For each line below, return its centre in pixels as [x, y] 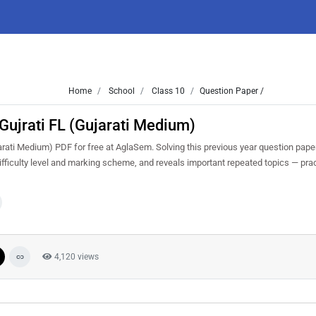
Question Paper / [232, 91]
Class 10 [167, 91]
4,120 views [75, 257]
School [121, 91]
